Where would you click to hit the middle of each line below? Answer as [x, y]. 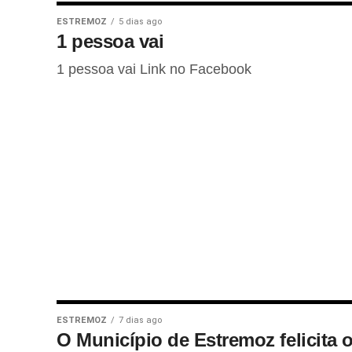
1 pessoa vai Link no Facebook [154, 69]
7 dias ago [140, 320]
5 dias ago [140, 22]
